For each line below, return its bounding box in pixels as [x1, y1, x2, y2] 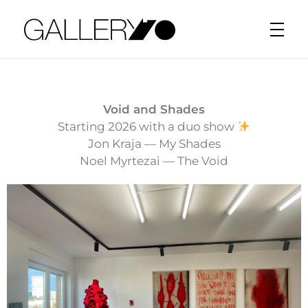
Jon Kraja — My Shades [87, 137, 221, 151]
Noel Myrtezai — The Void [80, 154, 228, 168]
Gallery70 [36, 50, 53, 69]
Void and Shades [103, 102, 205, 116]
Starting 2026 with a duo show [57, 120, 237, 133]
